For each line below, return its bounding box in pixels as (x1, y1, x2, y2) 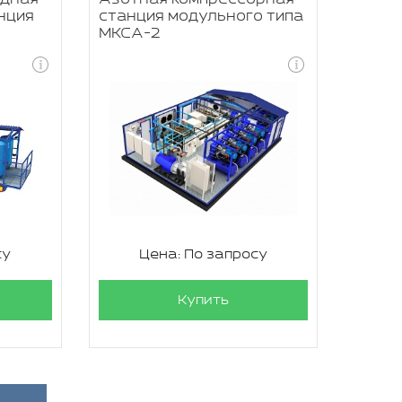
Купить (177, 293, 229, 308)
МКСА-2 (98, 25, 161, 42)
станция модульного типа (98, 8, 303, 25)
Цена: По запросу (138, 247, 267, 262)
